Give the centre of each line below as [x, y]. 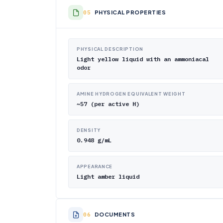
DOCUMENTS [114, 214]
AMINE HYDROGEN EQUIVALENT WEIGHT [131, 94]
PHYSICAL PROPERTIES [130, 12]
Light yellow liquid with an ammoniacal [143, 59]
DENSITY [89, 130]
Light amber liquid [108, 176]
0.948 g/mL [94, 140]
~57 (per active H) [108, 104]
